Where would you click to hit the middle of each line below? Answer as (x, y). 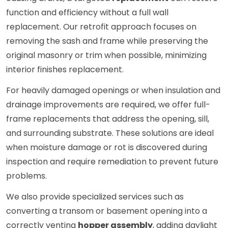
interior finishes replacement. (65, 70)
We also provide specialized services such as (95, 197)
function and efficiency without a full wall (87, 13)
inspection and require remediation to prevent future (112, 162)
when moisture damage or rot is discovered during (107, 148)
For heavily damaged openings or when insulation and (113, 91)
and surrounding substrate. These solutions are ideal (110, 133)
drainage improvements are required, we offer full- (108, 105)
